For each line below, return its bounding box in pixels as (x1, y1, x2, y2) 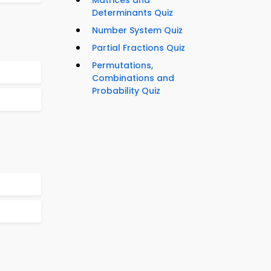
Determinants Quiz (92, 7, 173, 19)
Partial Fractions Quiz (92, 42, 185, 54)
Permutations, (92, 59, 153, 72)
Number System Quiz (92, 24, 183, 37)
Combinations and (92, 72, 174, 85)
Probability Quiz (92, 85, 160, 97)
